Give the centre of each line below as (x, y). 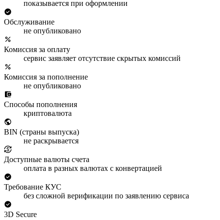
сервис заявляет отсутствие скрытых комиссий (102, 58)
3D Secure (20, 214)
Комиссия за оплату (37, 49)
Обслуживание (29, 22)
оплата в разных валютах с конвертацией (93, 168)
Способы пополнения (41, 104)
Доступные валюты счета (47, 159)
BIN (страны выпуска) (41, 132)
